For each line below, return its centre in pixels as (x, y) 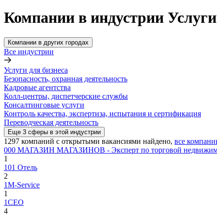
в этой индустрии (74, 132)
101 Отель (21, 167)
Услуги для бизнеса (36, 70)
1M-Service (22, 185)
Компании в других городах (48, 42)
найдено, (158, 141)
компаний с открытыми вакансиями (81, 141)
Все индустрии (29, 51)
